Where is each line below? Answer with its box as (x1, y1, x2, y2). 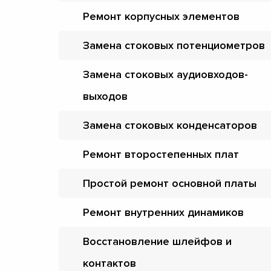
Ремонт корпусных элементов (83, 9, 240, 23)
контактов (83, 256, 136, 270)
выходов (83, 89, 128, 103)
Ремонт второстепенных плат (83, 147, 239, 161)
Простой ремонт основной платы (83, 176, 256, 190)
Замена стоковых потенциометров (83, 38, 265, 52)
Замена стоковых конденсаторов (83, 118, 257, 132)
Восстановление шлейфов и (83, 234, 232, 248)
